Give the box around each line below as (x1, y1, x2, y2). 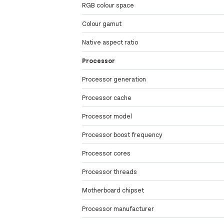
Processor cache (82, 93, 132, 102)
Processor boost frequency (82, 130, 163, 139)
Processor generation (82, 75, 146, 83)
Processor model (82, 112, 132, 120)
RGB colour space (82, 1, 134, 9)
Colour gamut (82, 19, 122, 28)
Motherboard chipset (82, 186, 144, 194)
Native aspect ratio (82, 38, 138, 46)
